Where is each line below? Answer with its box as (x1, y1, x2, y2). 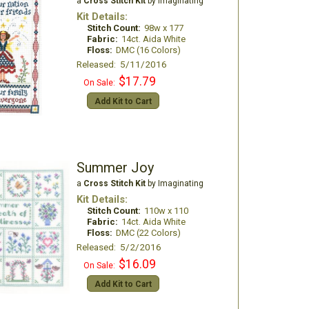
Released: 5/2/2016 (76, 241, 161, 252)
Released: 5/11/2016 (76, 59, 167, 70)
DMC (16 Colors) (115, 45, 181, 55)
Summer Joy (76, 159, 154, 176)
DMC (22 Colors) (115, 228, 181, 238)
